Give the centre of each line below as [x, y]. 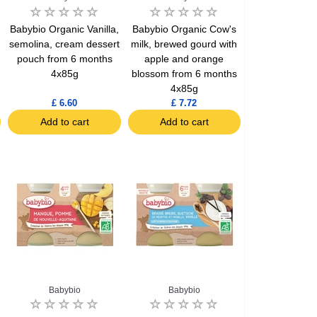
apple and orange [184, 58]
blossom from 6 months [184, 73]
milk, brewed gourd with [184, 44]
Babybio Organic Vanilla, [65, 29]
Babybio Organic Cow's [184, 29]
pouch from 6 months [64, 58]
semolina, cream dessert [65, 44]
